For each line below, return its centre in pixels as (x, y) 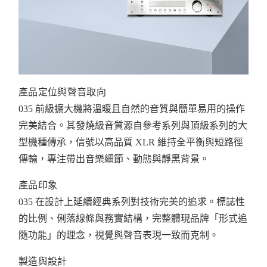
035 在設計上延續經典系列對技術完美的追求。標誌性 (132, 202)
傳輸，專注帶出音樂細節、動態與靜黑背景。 (114, 159)
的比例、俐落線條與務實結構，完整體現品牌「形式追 (133, 219)
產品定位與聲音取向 (62, 92)
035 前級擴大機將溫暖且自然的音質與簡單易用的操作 (132, 109)
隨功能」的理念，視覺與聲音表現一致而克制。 (119, 235)
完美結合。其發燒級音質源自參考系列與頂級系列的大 (133, 126)
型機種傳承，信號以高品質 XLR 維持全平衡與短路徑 (131, 142)
